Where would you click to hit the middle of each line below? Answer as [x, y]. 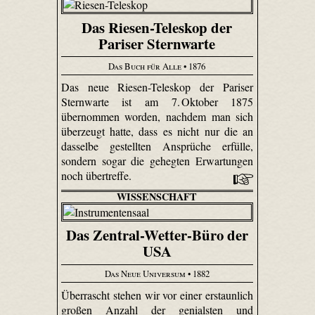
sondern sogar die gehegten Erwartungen [157, 161]
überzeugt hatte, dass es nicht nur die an [157, 131]
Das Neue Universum [145, 274]
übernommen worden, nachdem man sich [157, 117]
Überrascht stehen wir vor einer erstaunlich [157, 295]
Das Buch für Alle [145, 66]
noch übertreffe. [97, 176]
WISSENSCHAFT [157, 197]
